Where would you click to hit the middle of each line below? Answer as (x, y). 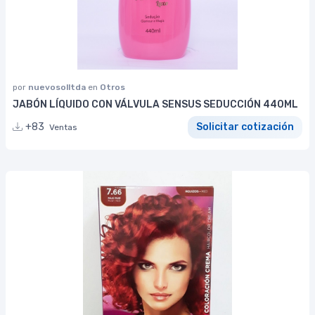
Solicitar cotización (245, 127)
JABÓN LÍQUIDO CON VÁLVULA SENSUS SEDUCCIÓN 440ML (155, 104)
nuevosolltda (58, 87)
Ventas (63, 128)
